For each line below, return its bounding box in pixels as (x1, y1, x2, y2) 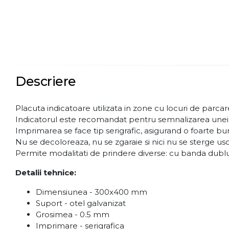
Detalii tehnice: (15, 168, 76, 177)
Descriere (15, 74, 76, 89)
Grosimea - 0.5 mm (36, 210, 109, 219)
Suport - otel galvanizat (36, 198, 126, 208)
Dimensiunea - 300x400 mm (36, 187, 147, 197)
